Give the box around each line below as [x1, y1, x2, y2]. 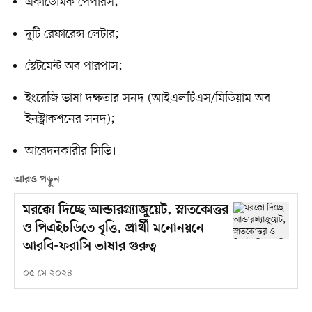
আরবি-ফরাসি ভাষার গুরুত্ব [22, 238, 157, 255]
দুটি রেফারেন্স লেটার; [24, 25, 120, 42]
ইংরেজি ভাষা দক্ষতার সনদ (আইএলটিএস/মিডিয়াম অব [24, 89, 270, 107]
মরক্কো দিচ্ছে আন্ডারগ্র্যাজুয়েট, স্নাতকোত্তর [22, 202, 228, 219]
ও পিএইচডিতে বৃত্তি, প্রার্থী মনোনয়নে [22, 220, 204, 237]
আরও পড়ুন [13, 173, 60, 186]
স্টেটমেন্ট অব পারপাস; [24, 57, 123, 75]
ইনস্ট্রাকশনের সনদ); [24, 110, 116, 127]
